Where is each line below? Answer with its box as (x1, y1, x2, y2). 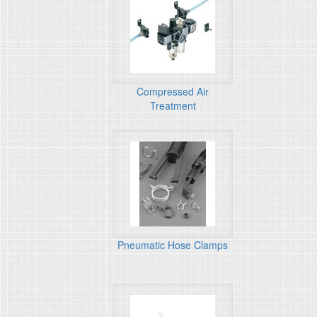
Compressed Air (137, 84, 209, 98)
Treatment (149, 98, 196, 113)
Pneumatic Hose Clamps (117, 238, 228, 252)
